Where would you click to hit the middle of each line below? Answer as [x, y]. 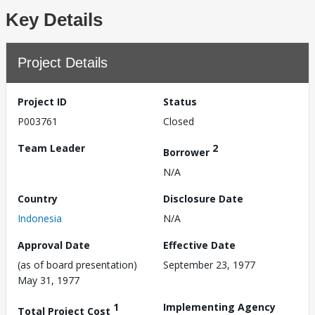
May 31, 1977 [49, 280]
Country [38, 198]
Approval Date [54, 245]
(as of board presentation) [77, 264]
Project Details [63, 63]
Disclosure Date [203, 198]
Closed [179, 121]
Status [180, 102]
